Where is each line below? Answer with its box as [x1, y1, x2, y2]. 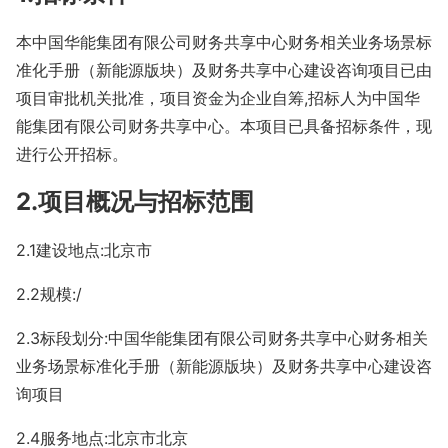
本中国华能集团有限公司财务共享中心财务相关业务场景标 [16, 31, 432, 52]
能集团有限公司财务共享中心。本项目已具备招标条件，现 [16, 115, 432, 136]
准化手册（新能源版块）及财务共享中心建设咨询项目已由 [16, 59, 432, 80]
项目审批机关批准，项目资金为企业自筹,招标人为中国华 [16, 87, 420, 108]
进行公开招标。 [16, 143, 128, 164]
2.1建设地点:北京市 [16, 239, 152, 260]
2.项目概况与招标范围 [16, 186, 254, 216]
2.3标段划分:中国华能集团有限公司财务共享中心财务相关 [16, 327, 428, 348]
